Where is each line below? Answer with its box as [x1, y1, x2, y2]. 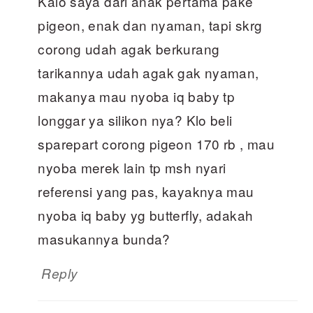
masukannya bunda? [38, 229, 170, 249]
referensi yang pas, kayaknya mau [38, 182, 254, 201]
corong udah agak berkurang [38, 39, 220, 59]
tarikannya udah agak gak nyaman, [38, 63, 259, 82]
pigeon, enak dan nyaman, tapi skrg [38, 15, 263, 35]
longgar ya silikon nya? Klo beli [38, 110, 233, 130]
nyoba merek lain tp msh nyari [38, 158, 226, 177]
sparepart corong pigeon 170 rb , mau [38, 134, 275, 154]
